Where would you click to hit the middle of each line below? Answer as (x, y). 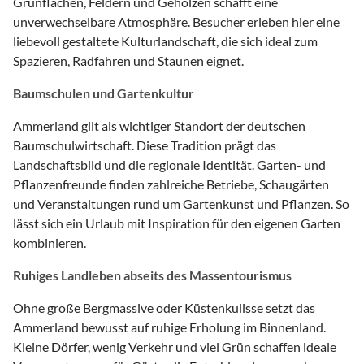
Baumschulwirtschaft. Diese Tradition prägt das (145, 145)
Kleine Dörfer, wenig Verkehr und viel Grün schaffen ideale (175, 346)
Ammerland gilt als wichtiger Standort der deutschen (159, 125)
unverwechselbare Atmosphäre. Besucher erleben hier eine (176, 21)
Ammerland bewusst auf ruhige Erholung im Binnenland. (169, 327)
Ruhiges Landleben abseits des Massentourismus (152, 275)
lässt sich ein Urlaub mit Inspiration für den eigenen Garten (177, 223)
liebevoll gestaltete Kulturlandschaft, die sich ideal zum (165, 41)
